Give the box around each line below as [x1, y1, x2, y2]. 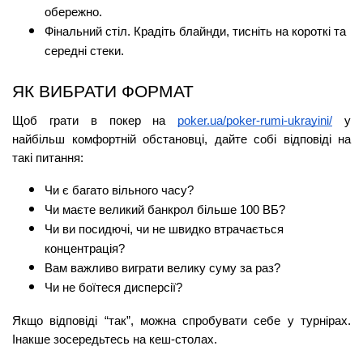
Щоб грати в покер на [12, 113, 178, 127]
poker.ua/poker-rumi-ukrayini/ [177, 113, 333, 127]
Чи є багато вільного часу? [45, 183, 194, 197]
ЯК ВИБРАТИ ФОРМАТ [12, 81, 194, 101]
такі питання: [12, 151, 83, 164]
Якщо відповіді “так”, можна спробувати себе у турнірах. [12, 314, 351, 327]
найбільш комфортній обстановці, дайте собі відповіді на [12, 132, 351, 146]
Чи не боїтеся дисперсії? [45, 280, 182, 294]
